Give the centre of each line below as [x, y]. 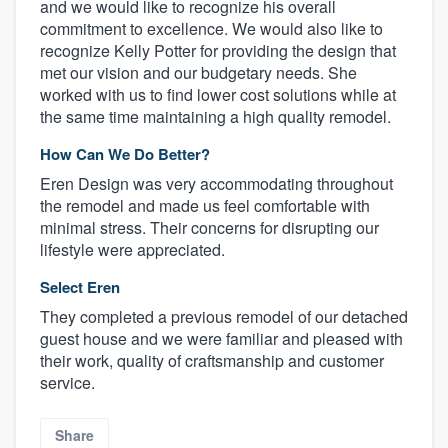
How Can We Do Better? [125, 153]
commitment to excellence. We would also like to [211, 28]
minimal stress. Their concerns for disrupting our [209, 227]
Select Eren [80, 286]
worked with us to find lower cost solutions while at [218, 94]
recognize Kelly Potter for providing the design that [218, 50]
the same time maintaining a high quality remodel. [215, 116]
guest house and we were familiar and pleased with [221, 338]
